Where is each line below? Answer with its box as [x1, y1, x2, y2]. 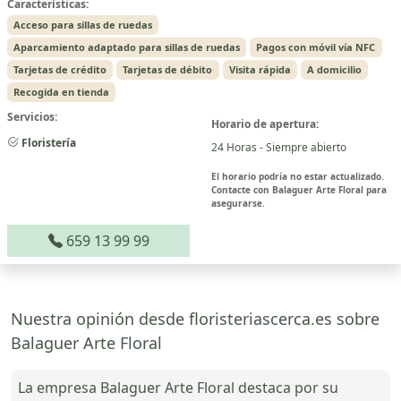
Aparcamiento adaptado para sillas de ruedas [13, 39, 241, 54]
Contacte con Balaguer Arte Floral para [211, 183, 387, 196]
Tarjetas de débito [123, 62, 213, 76]
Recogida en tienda [13, 84, 110, 98]
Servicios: [7, 108, 57, 124]
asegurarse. [211, 196, 265, 209]
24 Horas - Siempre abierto [211, 139, 346, 155]
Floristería [19, 134, 76, 150]
